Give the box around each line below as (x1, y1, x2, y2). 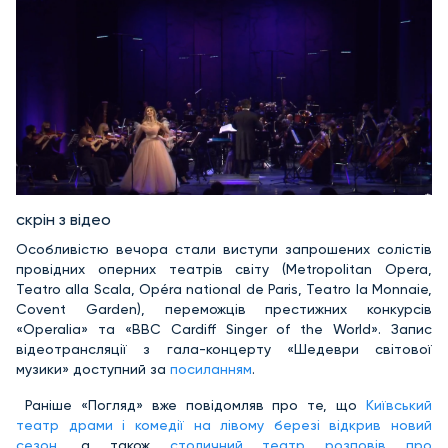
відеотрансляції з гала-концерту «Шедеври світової (16, 341, 432, 358)
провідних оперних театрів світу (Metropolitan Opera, (16, 261, 432, 278)
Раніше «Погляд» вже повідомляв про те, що (16, 397, 366, 414)
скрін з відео (16, 210, 111, 230)
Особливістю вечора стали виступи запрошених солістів (16, 241, 432, 258)
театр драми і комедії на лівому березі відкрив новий (16, 417, 432, 434)
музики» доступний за (16, 361, 170, 378)
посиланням (170, 361, 252, 378)
